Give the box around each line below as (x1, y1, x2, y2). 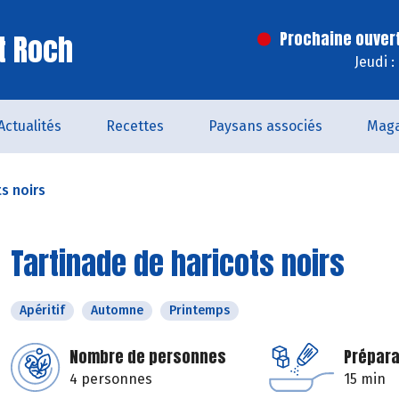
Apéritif (20, 303, 65, 318)
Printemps (169, 303, 230, 318)
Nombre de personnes (69, 345, 226, 369)
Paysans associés (208, 118, 322, 134)
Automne (91, 303, 143, 318)
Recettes (106, 118, 164, 134)
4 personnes (69, 370, 152, 387)
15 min (344, 370, 386, 387)
